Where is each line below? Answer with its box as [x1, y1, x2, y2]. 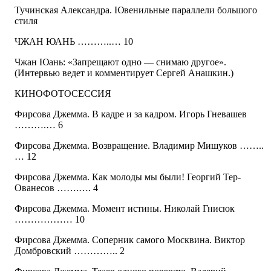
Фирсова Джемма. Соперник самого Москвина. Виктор [15, 235, 245, 246]
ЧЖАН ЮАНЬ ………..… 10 [15, 36, 133, 47]
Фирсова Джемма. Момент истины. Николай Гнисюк [15, 203, 235, 214]
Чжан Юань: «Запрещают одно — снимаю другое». [15, 57, 226, 68]
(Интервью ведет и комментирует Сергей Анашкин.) [15, 68, 233, 79]
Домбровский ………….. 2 [15, 246, 125, 256]
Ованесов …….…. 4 [15, 183, 98, 194]
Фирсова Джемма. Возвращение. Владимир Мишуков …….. [15, 140, 264, 151]
